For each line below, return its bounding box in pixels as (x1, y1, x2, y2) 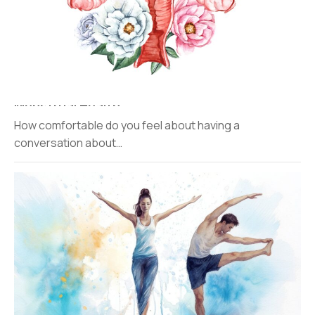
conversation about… (14, 135, 122, 151)
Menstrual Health (14, 97, 120, 115)
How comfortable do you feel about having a (14, 117, 240, 134)
